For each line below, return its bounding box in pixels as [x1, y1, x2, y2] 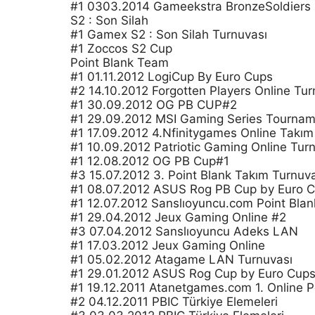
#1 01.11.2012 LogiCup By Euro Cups [70, 70, 273, 84]
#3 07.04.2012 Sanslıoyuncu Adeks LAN [70, 224, 298, 238]
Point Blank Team [70, 56, 169, 70]
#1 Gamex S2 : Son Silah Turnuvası [70, 27, 267, 41]
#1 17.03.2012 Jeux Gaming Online [70, 238, 265, 252]
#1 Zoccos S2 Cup [70, 41, 172, 56]
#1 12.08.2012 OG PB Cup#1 [70, 154, 229, 168]
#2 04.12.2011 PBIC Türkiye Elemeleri [70, 295, 278, 309]
